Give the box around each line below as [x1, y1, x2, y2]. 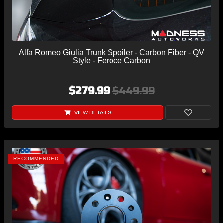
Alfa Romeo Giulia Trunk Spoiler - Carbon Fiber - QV [19, 48, 204, 57]
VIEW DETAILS [72, 110, 111, 116]
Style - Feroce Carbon [73, 56, 150, 65]
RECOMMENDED [13, 156, 59, 162]
